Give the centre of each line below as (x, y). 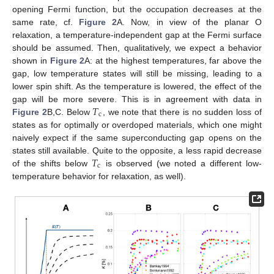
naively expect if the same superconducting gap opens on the (137, 137)
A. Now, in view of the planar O (190, 22)
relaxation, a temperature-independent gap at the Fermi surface (137, 35)
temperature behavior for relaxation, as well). (99, 176)
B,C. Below (70, 112)
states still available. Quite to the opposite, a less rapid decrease (137, 150)
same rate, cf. (46, 22)
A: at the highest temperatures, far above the (173, 60)
